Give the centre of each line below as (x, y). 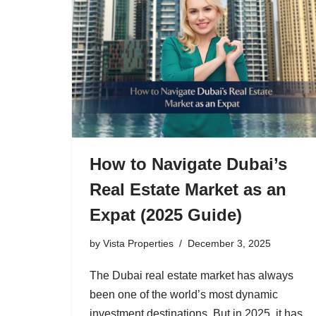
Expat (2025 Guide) (166, 214)
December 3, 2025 (229, 243)
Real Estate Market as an (188, 189)
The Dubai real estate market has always (192, 275)
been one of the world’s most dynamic (184, 294)
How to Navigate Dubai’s (188, 164)
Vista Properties (138, 243)
